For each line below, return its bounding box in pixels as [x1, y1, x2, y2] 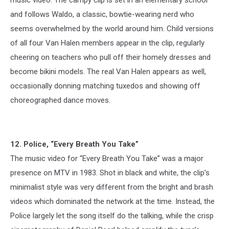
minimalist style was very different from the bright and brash [10, 182, 213, 192]
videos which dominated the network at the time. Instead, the [10, 196, 215, 206]
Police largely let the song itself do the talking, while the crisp [10, 211, 214, 220]
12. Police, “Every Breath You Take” [10, 139, 139, 149]
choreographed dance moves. [10, 95, 110, 105]
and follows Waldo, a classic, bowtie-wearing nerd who [10, 9, 194, 19]
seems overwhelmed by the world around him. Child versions [10, 24, 214, 33]
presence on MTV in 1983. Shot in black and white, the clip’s [10, 168, 210, 177]
